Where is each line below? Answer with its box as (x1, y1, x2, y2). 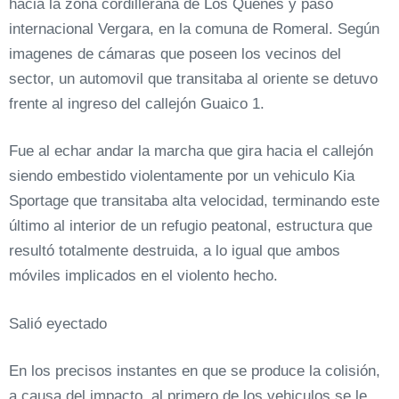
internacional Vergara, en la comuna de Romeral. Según (9, 20, 379, 37)
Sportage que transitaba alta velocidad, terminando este (9, 192, 379, 209)
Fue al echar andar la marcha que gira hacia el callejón (9, 142, 373, 159)
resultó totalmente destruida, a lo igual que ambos (9, 242, 340, 259)
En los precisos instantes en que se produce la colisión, (9, 362, 380, 379)
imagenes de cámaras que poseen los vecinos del (9, 45, 341, 62)
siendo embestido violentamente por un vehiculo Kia (9, 167, 354, 184)
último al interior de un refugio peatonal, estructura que (9, 217, 372, 234)
